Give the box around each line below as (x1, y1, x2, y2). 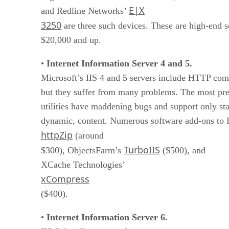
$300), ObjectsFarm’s (41, 145, 124, 155)
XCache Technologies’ (41, 159, 125, 170)
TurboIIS (124, 143, 160, 156)
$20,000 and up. (41, 34, 101, 45)
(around (73, 130, 104, 141)
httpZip (41, 128, 73, 141)
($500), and (160, 145, 205, 155)
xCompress (41, 172, 89, 185)
